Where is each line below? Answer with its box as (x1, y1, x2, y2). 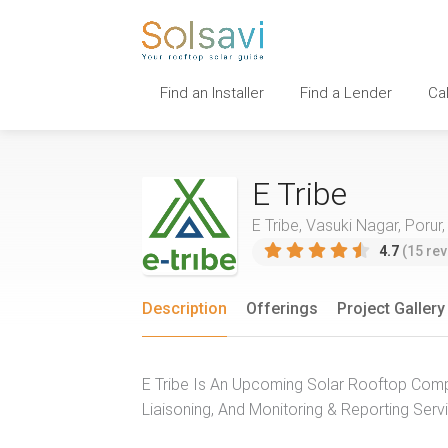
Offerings (246, 298, 318, 318)
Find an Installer (160, 83, 264, 102)
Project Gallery (337, 298, 445, 318)
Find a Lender (300, 83, 392, 102)
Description (142, 298, 227, 318)
